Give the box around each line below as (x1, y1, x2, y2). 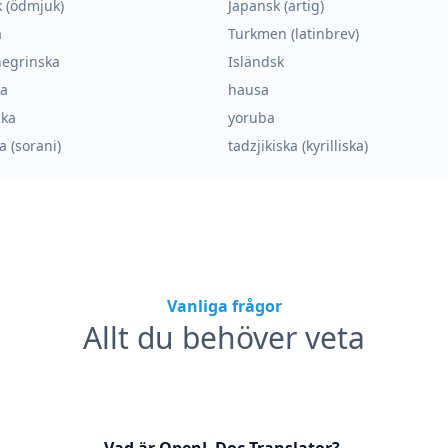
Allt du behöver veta (83, 317, 365, 358)
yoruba (228, 108, 275, 127)
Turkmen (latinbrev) (228, 24, 359, 43)
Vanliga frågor (166, 295, 282, 317)
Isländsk (228, 52, 284, 71)
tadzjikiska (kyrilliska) (228, 136, 368, 155)
